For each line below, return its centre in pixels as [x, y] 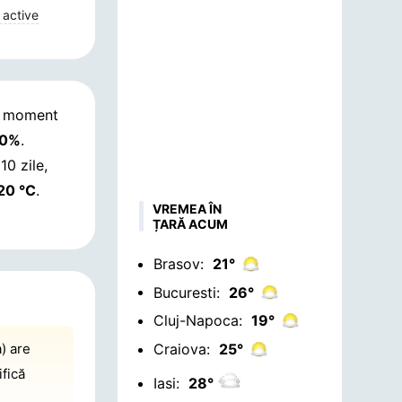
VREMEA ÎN [187, 209]
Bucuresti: [186, 292]
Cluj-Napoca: [197, 321]
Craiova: [181, 349]
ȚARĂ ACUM [190, 224]
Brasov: [178, 263]
